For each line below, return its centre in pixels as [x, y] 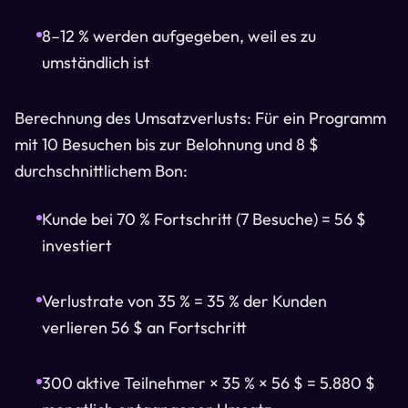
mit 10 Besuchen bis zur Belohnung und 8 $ [167, 144]
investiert [77, 245]
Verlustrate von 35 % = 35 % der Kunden [184, 301]
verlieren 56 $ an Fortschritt [144, 327]
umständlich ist [96, 62]
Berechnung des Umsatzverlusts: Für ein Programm [200, 118]
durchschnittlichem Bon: [101, 171]
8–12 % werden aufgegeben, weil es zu [179, 36]
